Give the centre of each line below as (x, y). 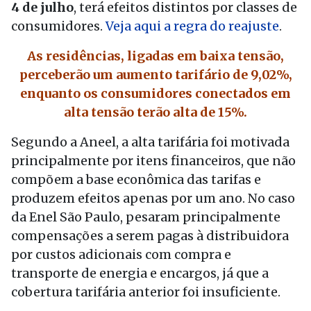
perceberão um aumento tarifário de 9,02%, (155, 75)
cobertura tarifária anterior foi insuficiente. (146, 292)
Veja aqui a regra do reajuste (191, 26)
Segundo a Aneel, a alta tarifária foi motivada (150, 142)
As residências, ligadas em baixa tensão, (155, 56)
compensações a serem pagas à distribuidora (150, 236)
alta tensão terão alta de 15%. (155, 112)
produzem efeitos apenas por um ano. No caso (153, 198)
